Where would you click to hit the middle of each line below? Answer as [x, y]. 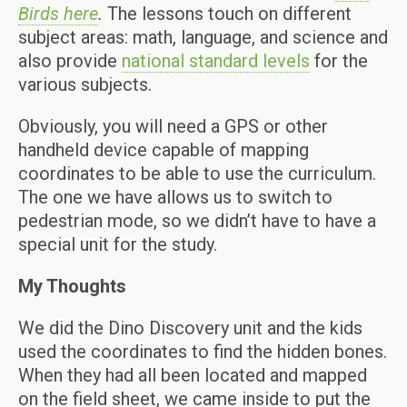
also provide [70, 60]
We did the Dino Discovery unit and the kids [190, 328]
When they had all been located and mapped [193, 375]
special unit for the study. [118, 244]
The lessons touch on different [229, 13]
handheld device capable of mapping [164, 149]
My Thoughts [72, 286]
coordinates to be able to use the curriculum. [197, 173]
